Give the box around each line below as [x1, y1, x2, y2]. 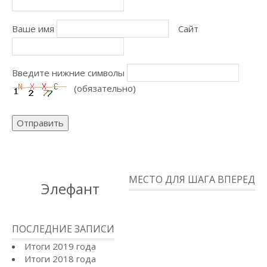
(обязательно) [74, 82, 136, 94]
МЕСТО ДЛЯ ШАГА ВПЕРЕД [129, 173, 255, 186]
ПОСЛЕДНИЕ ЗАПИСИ [12, 222, 114, 235]
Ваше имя [12, 23, 54, 35]
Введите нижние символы [12, 67, 125, 79]
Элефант [41, 179, 100, 198]
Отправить [17, 117, 64, 129]
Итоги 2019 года [24, 240, 96, 252]
